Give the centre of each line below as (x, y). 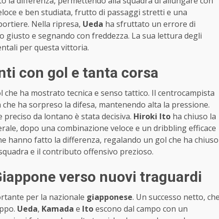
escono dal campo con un (141, 208)
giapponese (109, 197)
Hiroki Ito (152, 116)
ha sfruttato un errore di (149, 24)
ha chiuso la (193, 116)
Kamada (58, 208)
